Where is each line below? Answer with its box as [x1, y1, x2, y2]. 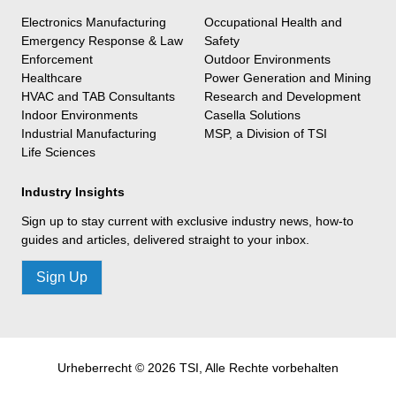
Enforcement [21, 51, 93, 66]
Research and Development [204, 88, 361, 103]
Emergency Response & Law [21, 33, 183, 48]
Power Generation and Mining [204, 70, 371, 85]
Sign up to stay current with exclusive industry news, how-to [21, 213, 354, 228]
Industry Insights [21, 184, 125, 199]
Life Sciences [21, 144, 95, 159]
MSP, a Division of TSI [204, 126, 327, 141]
